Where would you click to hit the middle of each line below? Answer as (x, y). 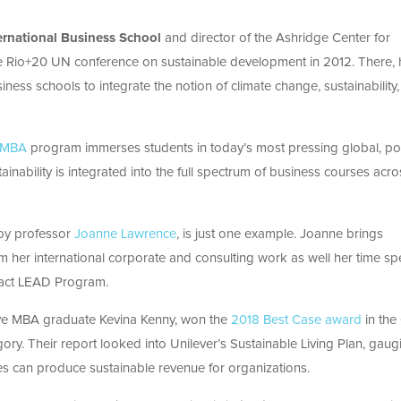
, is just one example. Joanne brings (280, 235)
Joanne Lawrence (125, 235)
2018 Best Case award (294, 320)
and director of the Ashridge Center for (276, 38)
